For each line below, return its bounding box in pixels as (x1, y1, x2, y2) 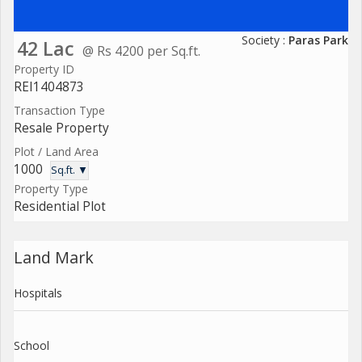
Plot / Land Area (14, 143, 99, 159)
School (14, 337, 49, 353)
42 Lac (17, 35, 74, 61)
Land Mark (14, 246, 94, 268)
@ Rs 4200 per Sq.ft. (82, 41, 200, 60)
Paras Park (288, 32, 348, 48)
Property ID (14, 61, 74, 77)
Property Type (14, 180, 88, 196)
